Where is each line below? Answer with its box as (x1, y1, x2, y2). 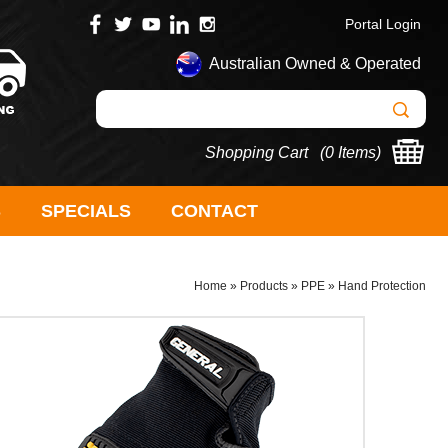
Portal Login (345, 16, 421, 32)
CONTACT (171, 201, 258, 221)
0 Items (325, 144, 376, 161)
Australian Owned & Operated (209, 55, 421, 73)
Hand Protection (338, 279, 426, 293)
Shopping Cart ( (205, 144, 325, 161)
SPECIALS (41, 201, 131, 221)
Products (240, 279, 288, 293)
